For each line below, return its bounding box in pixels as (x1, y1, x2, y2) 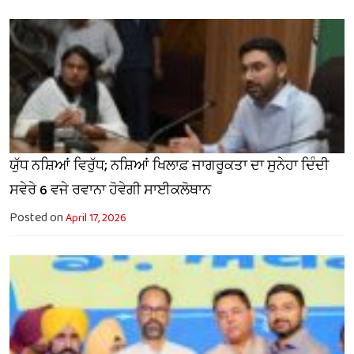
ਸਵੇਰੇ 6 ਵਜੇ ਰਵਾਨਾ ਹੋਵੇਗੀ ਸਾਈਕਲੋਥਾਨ (9, 179, 211, 201)
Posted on (9, 207, 66, 228)
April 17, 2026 (66, 209, 126, 227)
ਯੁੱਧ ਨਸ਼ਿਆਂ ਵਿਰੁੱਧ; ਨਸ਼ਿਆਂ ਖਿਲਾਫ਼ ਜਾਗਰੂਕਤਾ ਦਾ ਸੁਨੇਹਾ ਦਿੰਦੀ (9, 154, 329, 177)
